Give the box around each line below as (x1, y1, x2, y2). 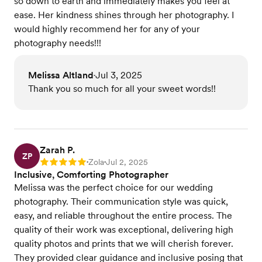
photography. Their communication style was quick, (14, 196, 228, 208)
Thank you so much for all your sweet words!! (28, 83, 216, 95)
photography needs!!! (14, 37, 101, 49)
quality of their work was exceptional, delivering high (14, 224, 233, 236)
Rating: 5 (40, 158, 73, 168)
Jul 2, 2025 (106, 157, 148, 167)
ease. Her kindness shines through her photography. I (14, 9, 234, 21)
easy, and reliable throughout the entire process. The (14, 210, 232, 222)
